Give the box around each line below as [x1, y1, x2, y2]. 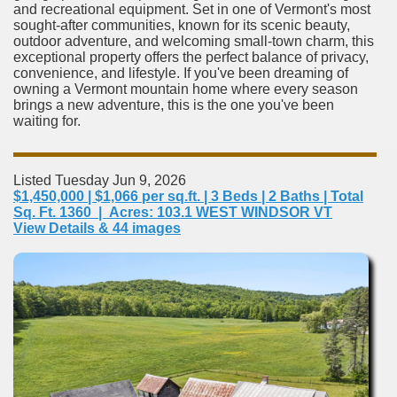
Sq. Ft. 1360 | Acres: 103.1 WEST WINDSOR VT [13, 204, 332, 220]
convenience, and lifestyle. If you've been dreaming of [13, 65, 348, 81]
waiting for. [13, 113, 81, 128]
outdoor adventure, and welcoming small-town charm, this [13, 33, 374, 49]
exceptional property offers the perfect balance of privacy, [13, 49, 369, 65]
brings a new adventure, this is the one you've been [13, 97, 334, 113]
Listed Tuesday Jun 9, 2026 [13, 172, 186, 188]
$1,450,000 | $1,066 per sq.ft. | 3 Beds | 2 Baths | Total [13, 188, 363, 204]
